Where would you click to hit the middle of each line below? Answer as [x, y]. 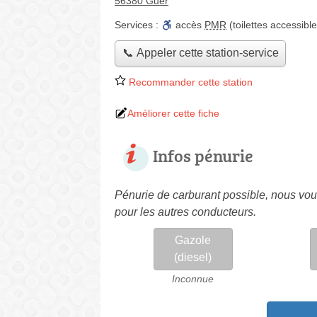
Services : [138, 25]
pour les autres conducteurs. [185, 212]
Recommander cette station [189, 82]
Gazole [193, 240]
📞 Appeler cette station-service [200, 53]
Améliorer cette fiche [173, 113]
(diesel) [193, 257]
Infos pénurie [203, 155]
